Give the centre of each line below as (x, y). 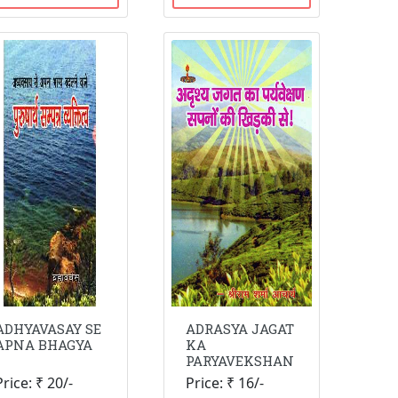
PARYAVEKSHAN (240, 361)
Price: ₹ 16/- (225, 383)
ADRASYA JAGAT (240, 329)
